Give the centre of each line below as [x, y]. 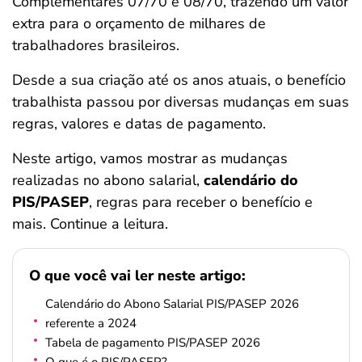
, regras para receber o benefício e [201, 202]
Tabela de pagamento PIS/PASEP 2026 [153, 343]
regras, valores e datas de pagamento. [139, 124]
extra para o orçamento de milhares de [139, 23]
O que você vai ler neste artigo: [137, 276]
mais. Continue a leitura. [90, 224]
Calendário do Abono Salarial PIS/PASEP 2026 [172, 304]
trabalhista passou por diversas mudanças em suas [181, 102]
